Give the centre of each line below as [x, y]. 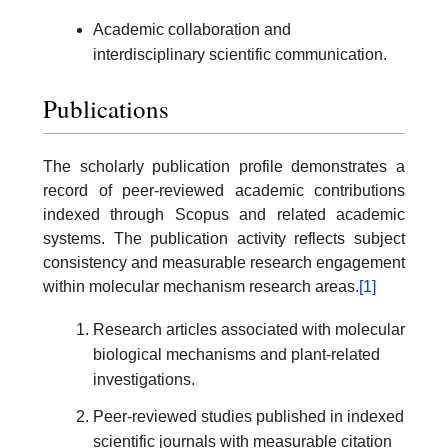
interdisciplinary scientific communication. [240, 55]
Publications [106, 108]
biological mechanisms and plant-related [236, 354]
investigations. [144, 379]
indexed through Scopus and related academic [224, 214]
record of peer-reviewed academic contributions [224, 190]
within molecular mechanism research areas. [201, 286]
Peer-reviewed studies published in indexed [248, 416]
